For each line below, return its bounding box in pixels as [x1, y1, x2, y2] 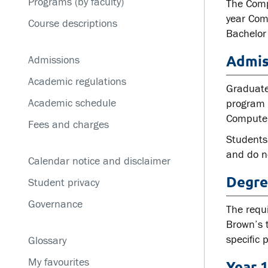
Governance [28, 198, 83, 211]
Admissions [28, 54, 80, 66]
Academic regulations [28, 75, 126, 88]
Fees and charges [28, 118, 109, 131]
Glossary [28, 234, 66, 247]
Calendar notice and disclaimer [28, 155, 170, 167]
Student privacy [28, 176, 99, 189]
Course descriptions [28, 17, 117, 30]
